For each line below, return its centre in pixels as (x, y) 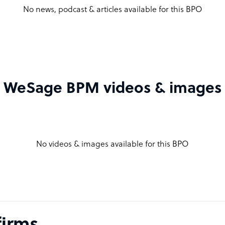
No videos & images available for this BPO (113, 144)
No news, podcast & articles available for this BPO (113, 10)
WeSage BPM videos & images (113, 89)
